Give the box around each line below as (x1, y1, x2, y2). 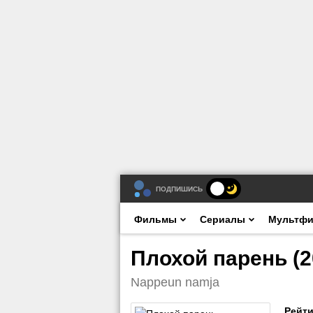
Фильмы (134, 214, 177, 225)
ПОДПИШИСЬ (156, 184, 203, 193)
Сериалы (200, 214, 245, 225)
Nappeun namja (131, 275, 219, 289)
